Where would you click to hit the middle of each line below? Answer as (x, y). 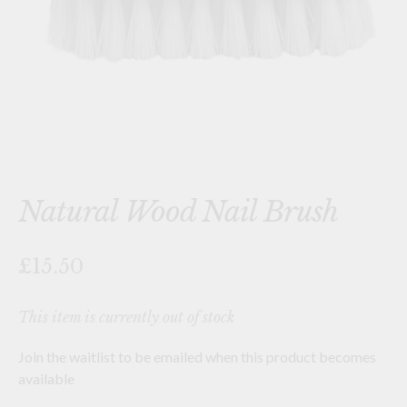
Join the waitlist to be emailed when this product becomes (197, 357)
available (46, 378)
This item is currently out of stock (126, 317)
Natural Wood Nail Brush (178, 211)
